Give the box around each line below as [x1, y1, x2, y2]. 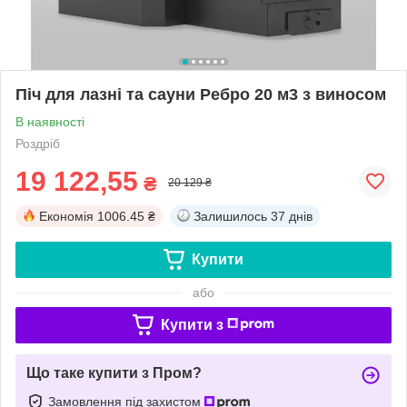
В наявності [15, 114, 84, 129]
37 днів [271, 208, 313, 223]
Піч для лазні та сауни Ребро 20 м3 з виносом [15, 84, 386, 104]
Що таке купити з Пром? [26, 364, 202, 381]
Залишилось [194, 208, 267, 223]
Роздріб [15, 135, 60, 151]
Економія [39, 208, 94, 223]
